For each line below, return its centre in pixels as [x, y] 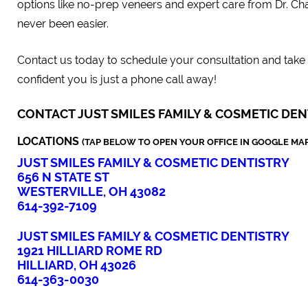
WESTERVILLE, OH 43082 [91, 191]
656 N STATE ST [63, 177]
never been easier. [63, 24]
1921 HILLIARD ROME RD [90, 250]
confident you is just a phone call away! [117, 79]
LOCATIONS [49, 141]
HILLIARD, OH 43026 [77, 265]
